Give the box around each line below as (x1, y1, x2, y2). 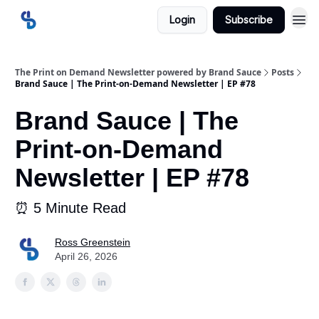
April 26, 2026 (55, 251, 117, 262)
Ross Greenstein (55, 236, 130, 248)
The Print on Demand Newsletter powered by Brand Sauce (15, 66, 261, 78)
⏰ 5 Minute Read (15, 200, 126, 216)
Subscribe (225, 14, 273, 26)
